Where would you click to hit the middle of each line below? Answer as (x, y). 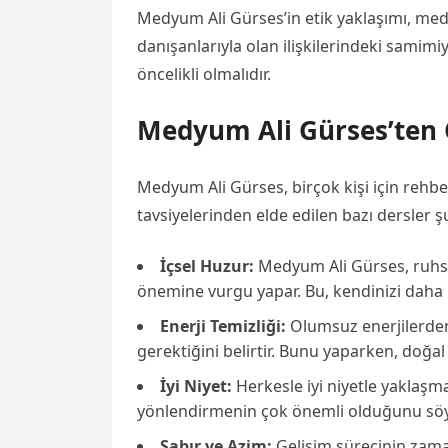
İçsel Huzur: (207, 266)
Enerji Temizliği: (223, 326)
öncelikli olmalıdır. (204, 74)
